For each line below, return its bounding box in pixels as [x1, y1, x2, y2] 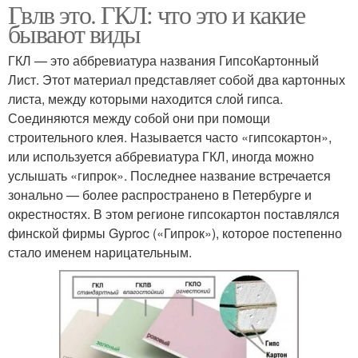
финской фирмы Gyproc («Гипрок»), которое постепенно [8, 224, 342, 243]
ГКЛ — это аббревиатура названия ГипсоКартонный [8, 51, 319, 70]
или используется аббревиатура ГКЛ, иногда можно [8, 147, 314, 166]
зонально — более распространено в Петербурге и [8, 185, 312, 205]
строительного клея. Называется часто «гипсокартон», [8, 128, 332, 147]
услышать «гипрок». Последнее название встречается [8, 166, 331, 185]
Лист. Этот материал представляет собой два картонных [8, 70, 345, 89]
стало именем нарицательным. [8, 243, 192, 262]
